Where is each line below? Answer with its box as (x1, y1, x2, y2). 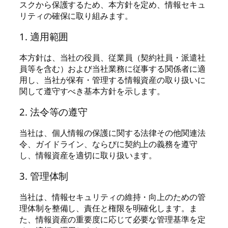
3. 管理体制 (19, 169, 69, 182)
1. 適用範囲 (19, 30, 69, 43)
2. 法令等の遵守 (19, 105, 88, 118)
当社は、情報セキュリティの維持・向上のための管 (19, 191, 206, 203)
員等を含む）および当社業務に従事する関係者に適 (19, 63, 206, 74)
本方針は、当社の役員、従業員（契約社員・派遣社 (19, 51, 206, 63)
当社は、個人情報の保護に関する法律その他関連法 (19, 127, 206, 138)
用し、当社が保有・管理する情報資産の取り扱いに (19, 74, 206, 85)
